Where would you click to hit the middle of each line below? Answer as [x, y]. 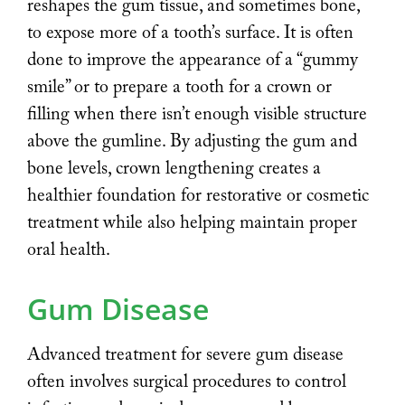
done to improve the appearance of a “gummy [193, 60]
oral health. [69, 250]
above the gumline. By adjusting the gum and [192, 141]
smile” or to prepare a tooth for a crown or [179, 87]
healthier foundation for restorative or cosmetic [198, 196]
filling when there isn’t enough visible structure [197, 114]
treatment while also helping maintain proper [192, 223]
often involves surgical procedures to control [187, 382]
